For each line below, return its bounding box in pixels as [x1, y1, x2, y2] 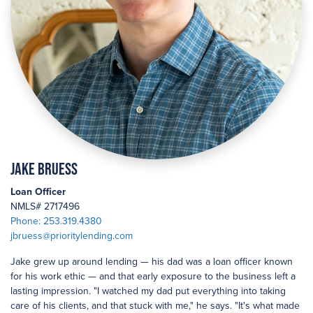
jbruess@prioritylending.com [10, 230, 133, 242]
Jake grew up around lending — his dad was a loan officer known [10, 256, 293, 268]
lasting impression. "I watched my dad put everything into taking [10, 285, 286, 297]
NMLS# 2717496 [10, 201, 80, 212]
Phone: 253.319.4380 [10, 215, 102, 227]
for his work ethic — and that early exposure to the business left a [10, 270, 296, 282]
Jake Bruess [10, 159, 78, 178]
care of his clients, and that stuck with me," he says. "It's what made [10, 300, 300, 312]
